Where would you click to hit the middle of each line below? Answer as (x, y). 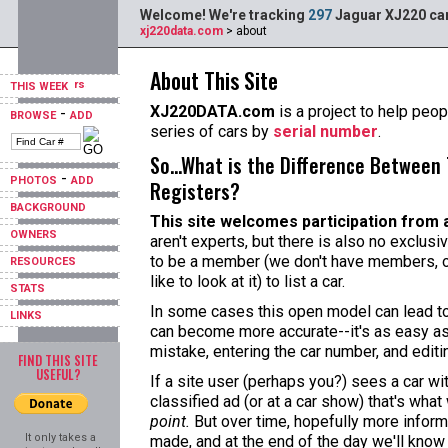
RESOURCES (43, 261)
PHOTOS (33, 180)
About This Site (214, 80)
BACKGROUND (48, 207)
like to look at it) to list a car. (247, 281)
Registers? (195, 191)
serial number (325, 131)
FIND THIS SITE (58, 360)
